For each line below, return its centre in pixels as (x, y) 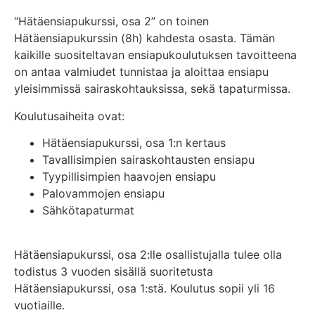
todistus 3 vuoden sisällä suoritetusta (114, 271)
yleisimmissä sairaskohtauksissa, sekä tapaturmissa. (152, 89)
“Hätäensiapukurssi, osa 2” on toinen (111, 21)
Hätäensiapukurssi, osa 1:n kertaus (134, 143)
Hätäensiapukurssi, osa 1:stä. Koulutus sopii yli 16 (144, 288)
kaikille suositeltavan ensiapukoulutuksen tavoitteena (155, 55)
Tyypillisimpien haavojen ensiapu (129, 177)
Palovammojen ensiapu (103, 194)
